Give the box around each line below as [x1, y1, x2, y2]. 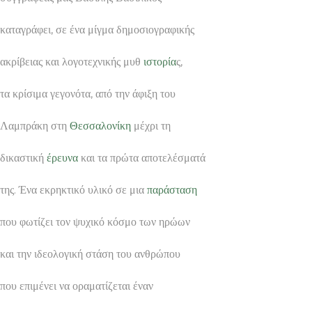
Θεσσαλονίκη [70, 118, 131, 132]
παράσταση [147, 182, 197, 196]
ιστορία [143, 54, 176, 68]
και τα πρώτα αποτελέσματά [78, 150, 205, 164]
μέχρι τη [131, 118, 171, 132]
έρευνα [47, 150, 78, 164]
